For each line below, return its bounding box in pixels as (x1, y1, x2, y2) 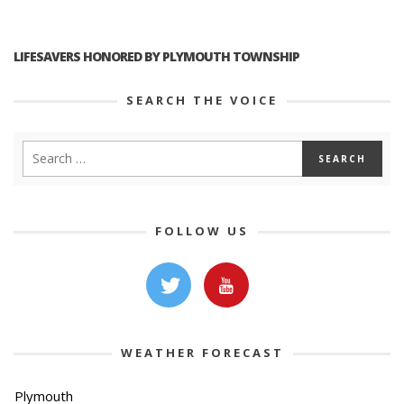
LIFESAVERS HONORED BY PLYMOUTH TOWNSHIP (14, 47, 299, 65)
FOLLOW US (155, 222, 249, 239)
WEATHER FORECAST (120, 344, 284, 361)
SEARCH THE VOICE (126, 91, 278, 108)
